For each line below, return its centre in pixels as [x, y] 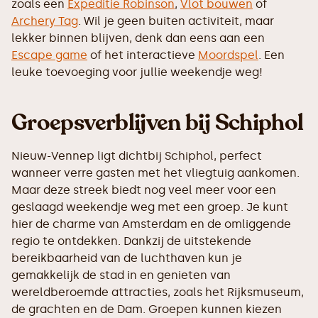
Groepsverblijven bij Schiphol [158, 123]
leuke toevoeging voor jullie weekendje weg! [137, 72]
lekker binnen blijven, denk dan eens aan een [138, 38]
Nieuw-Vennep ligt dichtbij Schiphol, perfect [137, 156]
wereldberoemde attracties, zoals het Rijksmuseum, [158, 292]
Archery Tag [45, 21]
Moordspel [228, 55]
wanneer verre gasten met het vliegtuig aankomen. [155, 173]
